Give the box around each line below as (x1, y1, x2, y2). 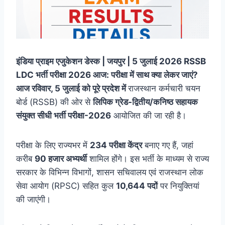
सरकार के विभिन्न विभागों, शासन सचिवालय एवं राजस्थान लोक (16, 167, 203, 177)
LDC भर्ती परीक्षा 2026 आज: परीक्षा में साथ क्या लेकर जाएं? (16, 69, 198, 80)
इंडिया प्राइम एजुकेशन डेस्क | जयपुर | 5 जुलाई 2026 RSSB (16, 56, 206, 66)
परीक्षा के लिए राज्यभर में (16, 140, 90, 150)
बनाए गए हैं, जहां (142, 140, 193, 150)
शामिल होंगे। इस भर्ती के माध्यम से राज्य (87, 153, 209, 164)
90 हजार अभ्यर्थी (35, 153, 87, 164)
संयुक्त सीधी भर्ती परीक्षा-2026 (16, 110, 111, 121)
